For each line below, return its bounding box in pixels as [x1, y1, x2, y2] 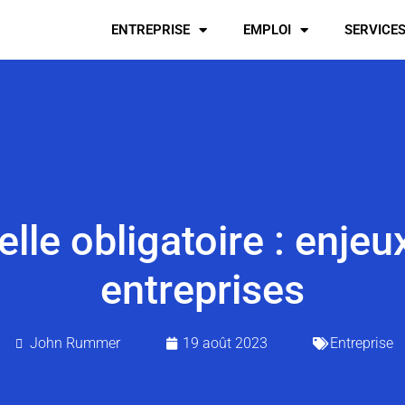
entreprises [100, 266, 305, 314]
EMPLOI [243, 22, 292, 38]
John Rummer [29, 334, 120, 352]
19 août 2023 [182, 334, 268, 352]
